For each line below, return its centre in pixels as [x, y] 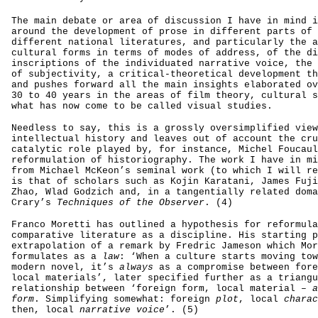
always [136, 267]
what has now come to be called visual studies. [142, 106]
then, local [45, 310]
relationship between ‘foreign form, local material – [162, 289]
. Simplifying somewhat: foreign [125, 299]
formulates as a [57, 257]
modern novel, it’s [65, 267]
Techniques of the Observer [131, 203]
